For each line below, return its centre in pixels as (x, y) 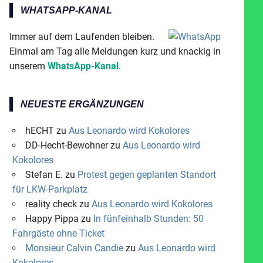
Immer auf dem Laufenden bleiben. (82, 36)
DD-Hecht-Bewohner (66, 145)
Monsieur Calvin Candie (74, 248)
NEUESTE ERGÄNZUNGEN (82, 104)
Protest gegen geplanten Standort (146, 174)
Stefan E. (44, 174)
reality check (51, 204)
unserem (28, 66)
